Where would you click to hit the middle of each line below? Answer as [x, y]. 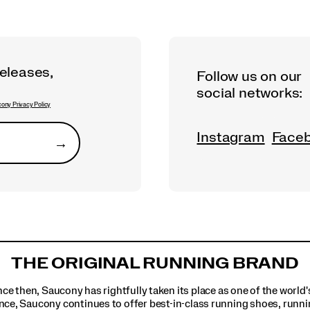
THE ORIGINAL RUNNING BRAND [155, 263]
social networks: [250, 93]
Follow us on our [249, 76]
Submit [81, 151]
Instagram [231, 138]
